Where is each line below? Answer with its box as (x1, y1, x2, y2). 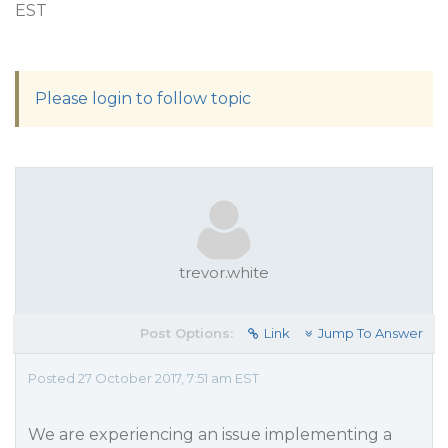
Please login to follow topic (35, 89, 251, 108)
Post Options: (140, 325, 233, 341)
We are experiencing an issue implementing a (28, 425, 392, 444)
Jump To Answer (318, 325, 423, 341)
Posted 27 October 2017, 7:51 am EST (28, 370, 259, 386)
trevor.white (179, 263, 269, 282)
